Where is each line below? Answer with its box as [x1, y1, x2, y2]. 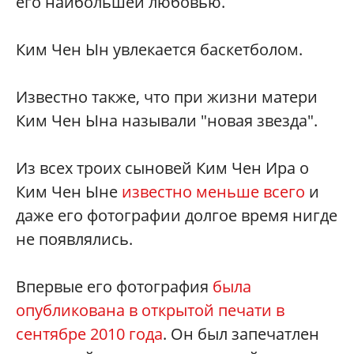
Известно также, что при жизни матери [16, 85, 318, 107]
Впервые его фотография [16, 275, 213, 297]
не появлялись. [16, 228, 133, 250]
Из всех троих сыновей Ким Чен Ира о [16, 156, 309, 179]
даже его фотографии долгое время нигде [16, 204, 337, 226]
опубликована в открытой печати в [16, 299, 284, 321]
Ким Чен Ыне [16, 180, 122, 202]
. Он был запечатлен [163, 322, 319, 345]
